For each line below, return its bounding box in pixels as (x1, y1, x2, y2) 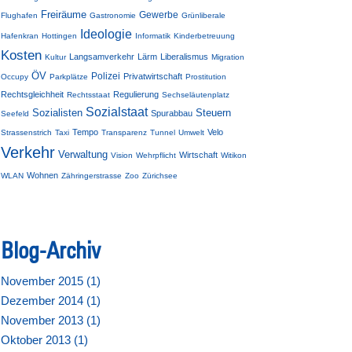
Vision (111, 151, 133, 160)
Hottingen (42, 31, 77, 41)
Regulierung (113, 90, 159, 100)
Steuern (196, 107, 231, 119)
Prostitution (185, 72, 226, 82)
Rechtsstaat (67, 90, 110, 100)
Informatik (135, 31, 170, 41)
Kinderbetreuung (174, 31, 235, 41)
